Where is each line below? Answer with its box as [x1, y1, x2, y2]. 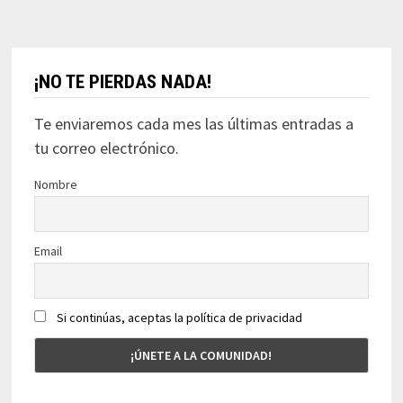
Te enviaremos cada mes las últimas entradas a [33, 113, 354, 135]
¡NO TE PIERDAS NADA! [33, 71, 211, 94]
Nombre [33, 176, 77, 193]
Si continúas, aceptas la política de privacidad [56, 309, 302, 327]
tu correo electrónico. [33, 138, 179, 159]
